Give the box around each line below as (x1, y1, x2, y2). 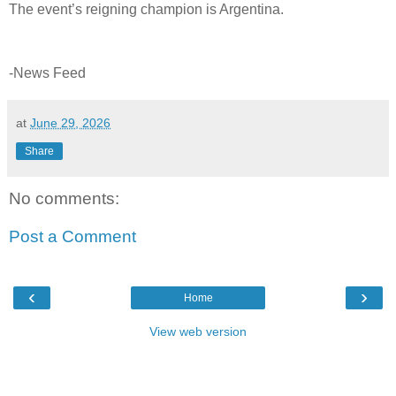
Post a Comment (9, 227, 136, 247)
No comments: (9, 188, 119, 208)
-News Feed (9, 65, 86, 80)
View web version (149, 324, 247, 339)
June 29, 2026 (30, 115, 110, 130)
